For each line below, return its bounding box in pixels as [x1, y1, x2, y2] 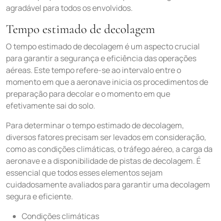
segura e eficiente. [6, 191, 73, 202]
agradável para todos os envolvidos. [6, 2, 133, 13]
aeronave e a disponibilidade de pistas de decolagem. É [6, 155, 201, 166]
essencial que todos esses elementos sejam [6, 167, 163, 178]
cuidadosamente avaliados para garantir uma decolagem [6, 179, 210, 190]
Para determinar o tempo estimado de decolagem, [6, 120, 184, 131]
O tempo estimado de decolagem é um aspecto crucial [6, 41, 200, 52]
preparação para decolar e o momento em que [6, 88, 170, 99]
